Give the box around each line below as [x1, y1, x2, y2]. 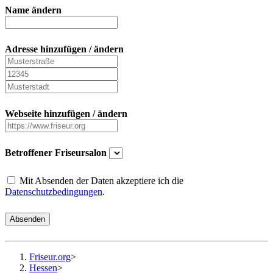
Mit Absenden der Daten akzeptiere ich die [17, 175, 183, 186]
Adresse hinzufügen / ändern [5, 44, 124, 55]
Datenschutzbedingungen [5, 186, 102, 197]
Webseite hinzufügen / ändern [5, 108, 127, 119]
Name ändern [5, 5, 62, 16]
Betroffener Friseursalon [5, 147, 107, 158]
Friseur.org [29, 252, 71, 263]
